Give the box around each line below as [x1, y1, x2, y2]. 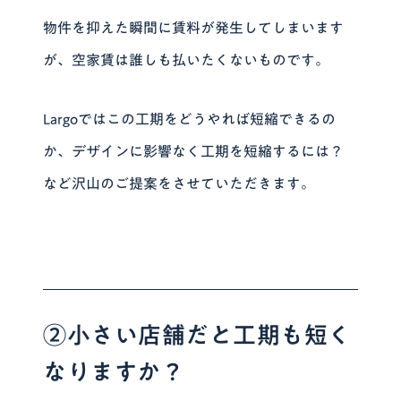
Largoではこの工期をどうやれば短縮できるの [43, 111, 337, 126]
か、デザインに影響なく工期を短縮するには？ [43, 143, 345, 158]
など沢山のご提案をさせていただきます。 [43, 175, 316, 191]
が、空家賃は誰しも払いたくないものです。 [43, 52, 330, 67]
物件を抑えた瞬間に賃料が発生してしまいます [43, 20, 345, 35]
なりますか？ [43, 359, 185, 383]
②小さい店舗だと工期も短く [43, 322, 352, 346]
